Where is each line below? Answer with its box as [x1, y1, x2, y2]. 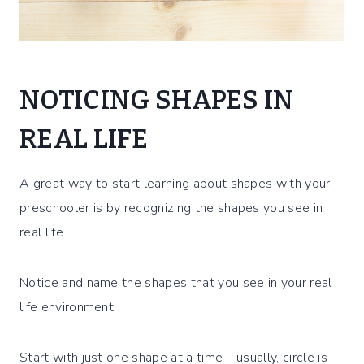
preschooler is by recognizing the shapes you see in [19, 198, 323, 217]
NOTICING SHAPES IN [19, 84, 294, 115]
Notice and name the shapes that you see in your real [19, 273, 332, 292]
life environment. [19, 297, 120, 316]
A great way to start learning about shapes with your [19, 174, 331, 193]
